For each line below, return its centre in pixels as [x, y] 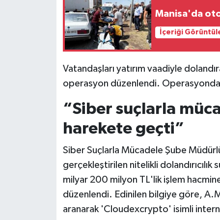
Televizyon [48, 73]
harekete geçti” [123, 129]
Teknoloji [45, 48]
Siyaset [41, 23]
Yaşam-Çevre [53, 98]
